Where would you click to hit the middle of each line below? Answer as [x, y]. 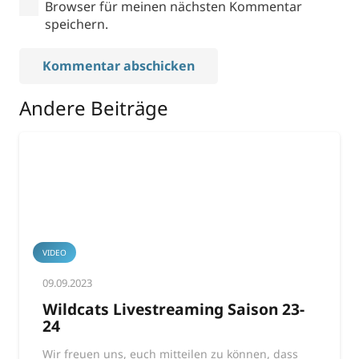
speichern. [77, 24]
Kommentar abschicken [118, 65]
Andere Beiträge [94, 107]
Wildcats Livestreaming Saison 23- [173, 309]
